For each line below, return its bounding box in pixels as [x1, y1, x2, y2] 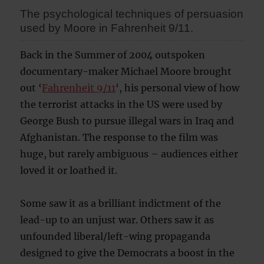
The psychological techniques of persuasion [20, 8, 244, 21]
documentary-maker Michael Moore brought [20, 65, 232, 78]
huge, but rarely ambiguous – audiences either [20, 148, 239, 160]
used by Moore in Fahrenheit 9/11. [20, 22, 194, 35]
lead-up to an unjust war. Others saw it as [20, 214, 214, 226]
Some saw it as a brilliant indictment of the [20, 197, 222, 210]
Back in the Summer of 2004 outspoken [20, 49, 206, 61]
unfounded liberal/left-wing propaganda [20, 230, 211, 243]
